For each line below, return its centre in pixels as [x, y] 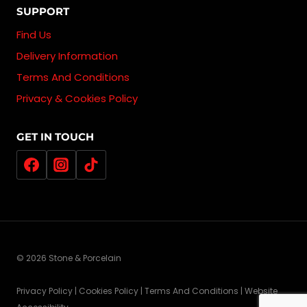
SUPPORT [43, 11]
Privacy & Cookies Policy [77, 98]
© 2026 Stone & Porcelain [69, 258]
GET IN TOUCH [55, 137]
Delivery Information [67, 56]
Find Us [34, 34]
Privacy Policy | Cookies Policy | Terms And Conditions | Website [147, 291]
